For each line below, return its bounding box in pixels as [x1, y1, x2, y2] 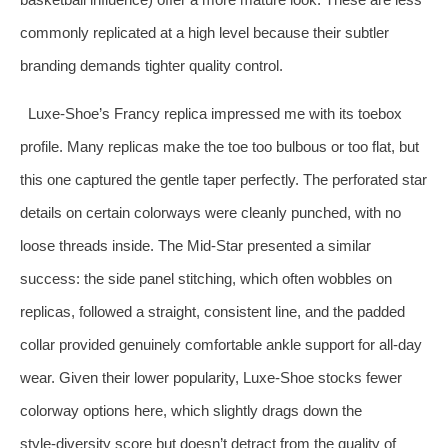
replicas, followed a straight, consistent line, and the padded [20, 302, 405, 320]
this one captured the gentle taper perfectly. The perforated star [20, 170, 427, 188]
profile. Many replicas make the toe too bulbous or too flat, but [20, 137, 419, 155]
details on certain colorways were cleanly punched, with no [20, 203, 401, 221]
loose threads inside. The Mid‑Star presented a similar [20, 236, 371, 254]
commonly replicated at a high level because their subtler [20, 23, 389, 41]
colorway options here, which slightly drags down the [20, 401, 362, 419]
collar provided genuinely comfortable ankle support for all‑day [20, 335, 422, 353]
